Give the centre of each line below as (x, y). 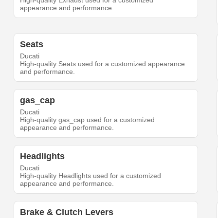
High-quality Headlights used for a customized (91, 176)
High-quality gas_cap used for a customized (88, 120)
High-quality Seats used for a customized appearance (103, 64)
